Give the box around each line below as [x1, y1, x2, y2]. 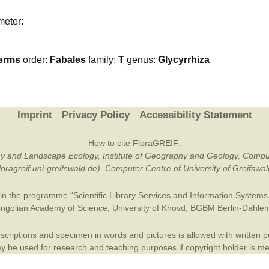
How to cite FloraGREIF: [88, 138, 181, 148]
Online [224, 25, 249, 35]
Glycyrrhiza [158, 55, 210, 65]
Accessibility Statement [139, 109, 252, 121]
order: [20, 55, 50, 65]
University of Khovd [112, 203, 186, 213]
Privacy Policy [61, 109, 130, 121]
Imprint [17, 109, 52, 121]
